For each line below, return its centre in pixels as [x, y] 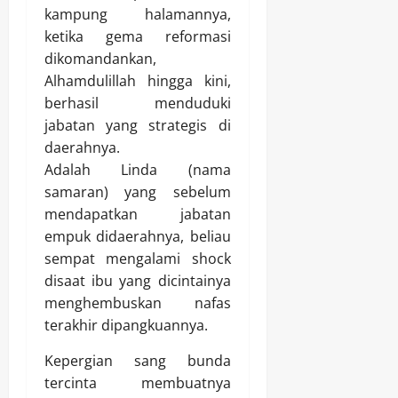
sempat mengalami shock [138, 259]
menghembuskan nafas [138, 303]
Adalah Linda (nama [138, 170]
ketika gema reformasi [138, 37]
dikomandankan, [100, 59]
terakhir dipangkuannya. [126, 326]
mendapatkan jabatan [138, 215]
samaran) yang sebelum [138, 192]
